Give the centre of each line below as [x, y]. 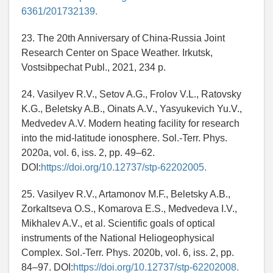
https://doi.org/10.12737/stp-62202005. [124, 168]
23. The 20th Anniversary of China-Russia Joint [123, 38]
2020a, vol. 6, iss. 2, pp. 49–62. [88, 153]
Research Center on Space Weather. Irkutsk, [117, 53]
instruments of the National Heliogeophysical [118, 238]
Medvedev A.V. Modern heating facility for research [130, 124]
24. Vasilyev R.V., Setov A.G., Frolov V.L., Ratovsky [131, 94]
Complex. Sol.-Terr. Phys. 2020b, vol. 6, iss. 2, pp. [128, 253]
